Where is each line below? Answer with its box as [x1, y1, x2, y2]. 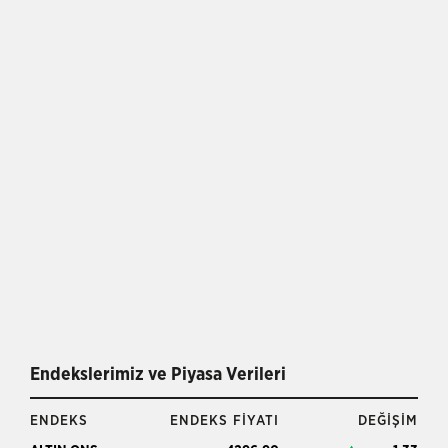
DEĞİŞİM [357, 414, 418, 429]
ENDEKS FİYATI [169, 414, 279, 429]
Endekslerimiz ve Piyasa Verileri [30, 366, 286, 385]
